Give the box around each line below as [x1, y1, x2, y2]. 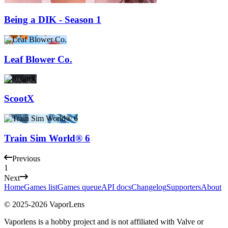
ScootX [4, 93, 34, 104]
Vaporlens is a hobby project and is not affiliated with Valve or [4, 217, 204, 226]
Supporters [166, 183, 201, 192]
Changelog [131, 183, 166, 192]
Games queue [58, 183, 101, 192]
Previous [12, 154, 40, 163]
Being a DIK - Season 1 [4, 14, 101, 25]
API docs [101, 183, 131, 192]
